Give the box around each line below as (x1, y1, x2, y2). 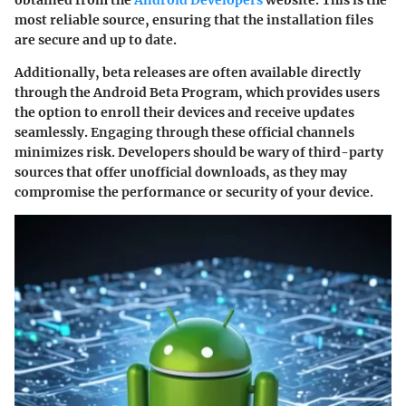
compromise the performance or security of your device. (14, 183, 373, 200)
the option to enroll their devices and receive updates (14, 103, 354, 121)
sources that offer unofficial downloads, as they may (14, 163, 347, 180)
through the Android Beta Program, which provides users (14, 83, 380, 101)
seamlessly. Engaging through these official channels (14, 123, 354, 140)
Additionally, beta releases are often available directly (14, 63, 361, 81)
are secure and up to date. (14, 31, 177, 48)
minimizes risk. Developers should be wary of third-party (14, 143, 383, 160)
